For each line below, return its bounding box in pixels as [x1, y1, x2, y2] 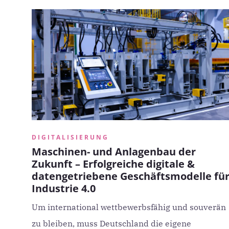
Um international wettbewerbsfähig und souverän [32, 202, 226, 212]
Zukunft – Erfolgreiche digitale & [32, 157, 195, 171]
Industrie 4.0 [32, 181, 96, 195]
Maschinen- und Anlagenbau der [32, 145, 196, 158]
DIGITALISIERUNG [32, 133, 109, 142]
